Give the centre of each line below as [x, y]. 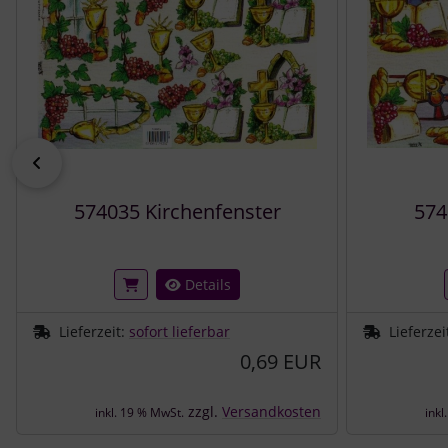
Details [206, 284]
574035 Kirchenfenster [177, 211]
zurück [71, 162]
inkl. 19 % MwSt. [139, 412]
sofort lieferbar [179, 331]
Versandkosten [271, 411]
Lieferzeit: [94, 331]
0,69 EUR [280, 361]
